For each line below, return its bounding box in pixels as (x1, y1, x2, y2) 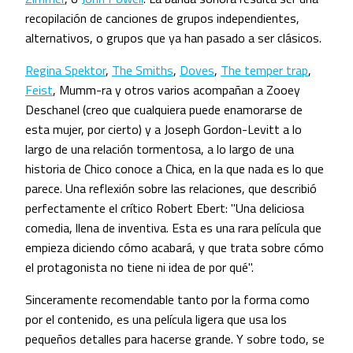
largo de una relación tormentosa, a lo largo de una (25, 139, 294, 159)
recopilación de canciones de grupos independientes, (25, 9, 299, 28)
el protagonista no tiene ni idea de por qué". (25, 258, 254, 277)
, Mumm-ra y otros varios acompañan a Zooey (53, 80, 300, 100)
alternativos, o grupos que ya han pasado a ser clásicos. (25, 28, 321, 48)
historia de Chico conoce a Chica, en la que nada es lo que (25, 159, 324, 179)
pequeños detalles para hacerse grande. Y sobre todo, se (25, 329, 325, 349)
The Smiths (112, 61, 173, 80)
